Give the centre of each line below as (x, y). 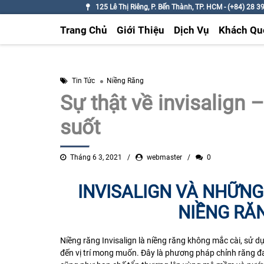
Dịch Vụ (191, 30)
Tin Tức (83, 81)
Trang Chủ (83, 30)
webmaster (164, 158)
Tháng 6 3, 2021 (96, 158)
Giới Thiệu (140, 30)
